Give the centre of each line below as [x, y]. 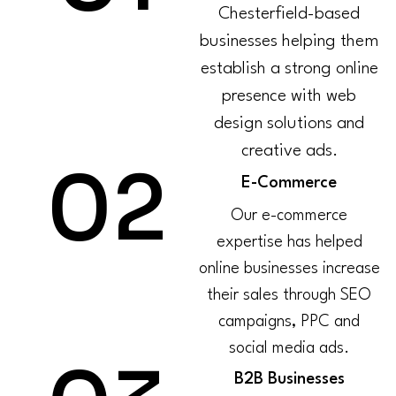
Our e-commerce [289, 216]
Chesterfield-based [289, 15]
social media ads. [289, 349]
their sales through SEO [289, 296]
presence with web [289, 97]
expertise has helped [289, 243]
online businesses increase [289, 269]
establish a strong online [289, 69]
